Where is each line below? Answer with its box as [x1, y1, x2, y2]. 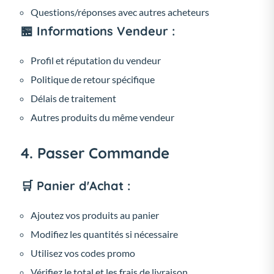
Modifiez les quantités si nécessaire [31, 228, 178, 240]
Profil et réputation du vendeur [31, 54, 161, 66]
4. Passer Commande [21, 143, 169, 162]
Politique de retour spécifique [31, 73, 155, 85]
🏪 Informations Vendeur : [21, 23, 175, 39]
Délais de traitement [31, 92, 116, 104]
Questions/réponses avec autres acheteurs [31, 6, 209, 18]
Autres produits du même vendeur [31, 111, 174, 123]
